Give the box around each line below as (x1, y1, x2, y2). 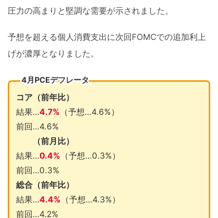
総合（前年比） (16, 180, 74, 190)
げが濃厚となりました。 (8, 49, 99, 59)
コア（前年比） (16, 92, 74, 102)
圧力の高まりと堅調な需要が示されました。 (8, 6, 173, 16)
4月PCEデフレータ (21, 74, 89, 85)
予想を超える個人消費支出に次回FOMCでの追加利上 (8, 32, 206, 42)
